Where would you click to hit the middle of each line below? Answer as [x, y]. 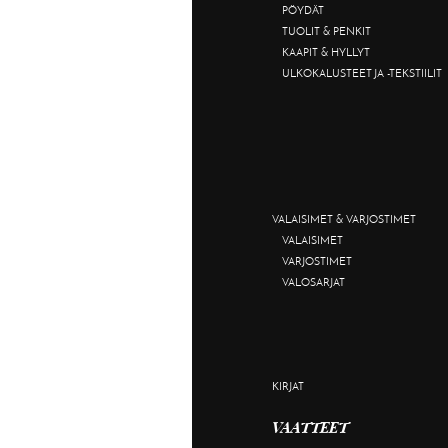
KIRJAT [287, 385]
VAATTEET [309, 426]
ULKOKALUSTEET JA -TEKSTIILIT [361, 72]
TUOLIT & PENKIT [326, 30]
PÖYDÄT [302, 9]
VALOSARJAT [313, 281]
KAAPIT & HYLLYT [325, 51]
